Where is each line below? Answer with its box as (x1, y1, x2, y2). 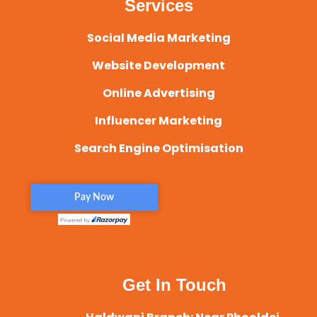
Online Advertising (102, 84, 215, 101)
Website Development (92, 57, 225, 74)
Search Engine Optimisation (74, 139, 243, 156)
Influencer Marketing (95, 112, 222, 129)
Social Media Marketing (86, 29, 231, 46)
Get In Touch (122, 275, 226, 294)
